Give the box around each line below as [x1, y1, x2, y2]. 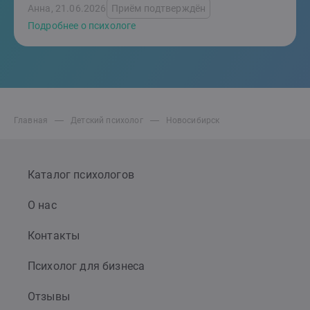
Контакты [28, 229, 80, 242]
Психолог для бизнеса [28, 259, 145, 273]
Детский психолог [71, 116, 143, 125]
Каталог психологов [28, 168, 134, 181]
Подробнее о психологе [28, 20, 136, 31]
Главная [14, 116, 48, 125]
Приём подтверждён [111, 3, 206, 14]
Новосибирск [165, 116, 220, 125]
